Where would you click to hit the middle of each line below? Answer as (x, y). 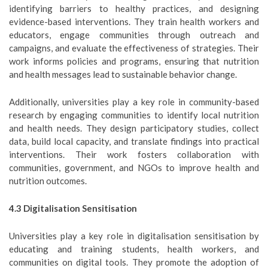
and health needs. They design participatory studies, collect (134, 128)
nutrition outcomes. (48, 181)
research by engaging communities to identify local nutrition (134, 115)
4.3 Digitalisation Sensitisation (73, 208)
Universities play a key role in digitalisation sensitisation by (134, 236)
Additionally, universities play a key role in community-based (134, 102)
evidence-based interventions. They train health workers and (134, 22)
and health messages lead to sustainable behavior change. (123, 74)
